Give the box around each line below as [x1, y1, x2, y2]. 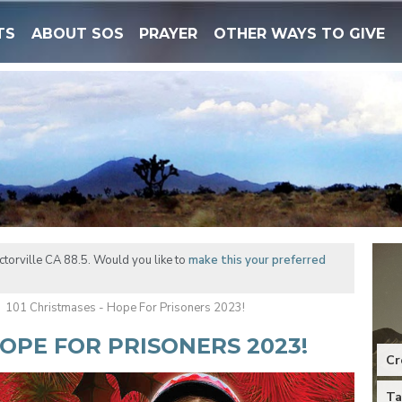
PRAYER [139, 25, 198, 42]
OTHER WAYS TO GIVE [213, 25, 385, 42]
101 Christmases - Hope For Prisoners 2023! [4, 299, 245, 316]
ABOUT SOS [31, 25, 124, 42]
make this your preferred [188, 251, 326, 268]
